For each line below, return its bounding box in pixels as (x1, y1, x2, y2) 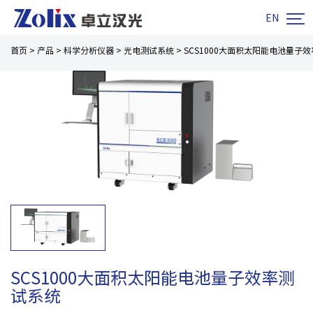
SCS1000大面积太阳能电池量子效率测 (10, 270, 295, 287)
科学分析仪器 (64, 46, 114, 54)
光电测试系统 (124, 46, 174, 54)
